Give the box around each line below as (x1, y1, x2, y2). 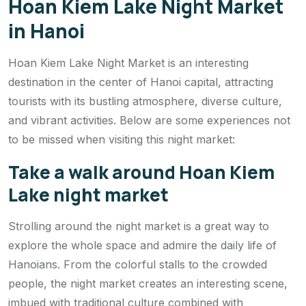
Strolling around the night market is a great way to (8, 219, 269, 233)
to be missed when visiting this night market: (8, 132, 235, 146)
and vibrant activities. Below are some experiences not (8, 113, 290, 127)
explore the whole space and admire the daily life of (8, 238, 277, 252)
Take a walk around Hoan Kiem (8, 159, 275, 184)
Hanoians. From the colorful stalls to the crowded (8, 257, 267, 271)
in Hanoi (8, 17, 85, 44)
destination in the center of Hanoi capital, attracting (8, 74, 273, 89)
